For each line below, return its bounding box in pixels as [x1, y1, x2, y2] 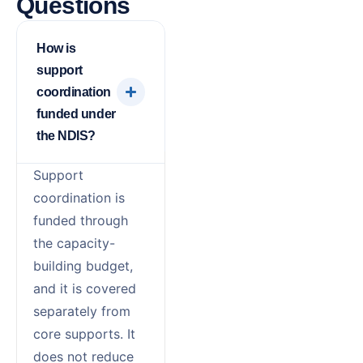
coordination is [33, 189, 125, 206]
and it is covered [33, 280, 136, 297]
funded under [36, 106, 116, 121]
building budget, [33, 257, 133, 274]
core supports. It [33, 325, 135, 342]
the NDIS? [36, 128, 96, 143]
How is [36, 41, 76, 55]
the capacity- [33, 234, 115, 251]
